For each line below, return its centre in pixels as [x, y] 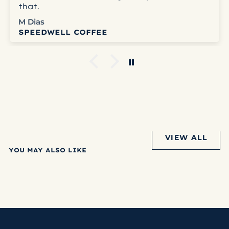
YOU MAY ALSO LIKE [47, 150]
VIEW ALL [186, 137]
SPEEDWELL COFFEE [63, 32]
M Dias [31, 22]
